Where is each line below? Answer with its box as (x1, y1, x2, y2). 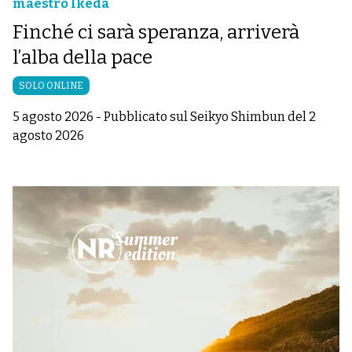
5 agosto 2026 (13, 109, 93, 124)
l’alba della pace (13, 46, 152, 68)
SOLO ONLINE (19, 80, 83, 91)
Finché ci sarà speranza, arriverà (13, 21, 299, 43)
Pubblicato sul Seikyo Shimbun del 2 (104, 109, 316, 124)
